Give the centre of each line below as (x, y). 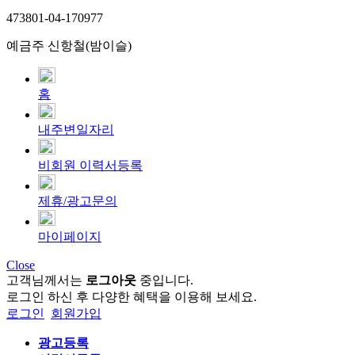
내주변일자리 (76, 130)
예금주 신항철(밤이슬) (69, 46)
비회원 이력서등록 (90, 166)
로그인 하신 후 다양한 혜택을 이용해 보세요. (132, 297)
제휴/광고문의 (78, 201)
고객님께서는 (46, 281)
